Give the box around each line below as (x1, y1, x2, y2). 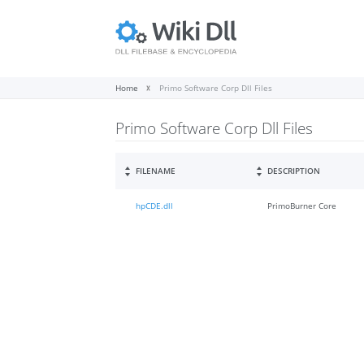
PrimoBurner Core (267, 200, 336, 212)
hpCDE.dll (136, 200, 173, 212)
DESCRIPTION (267, 165, 320, 177)
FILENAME (136, 165, 175, 177)
